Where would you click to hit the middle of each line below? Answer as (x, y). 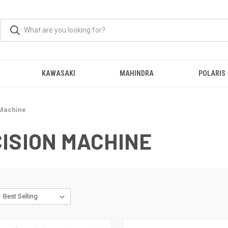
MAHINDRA (137, 73)
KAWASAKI (58, 73)
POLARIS (212, 73)
